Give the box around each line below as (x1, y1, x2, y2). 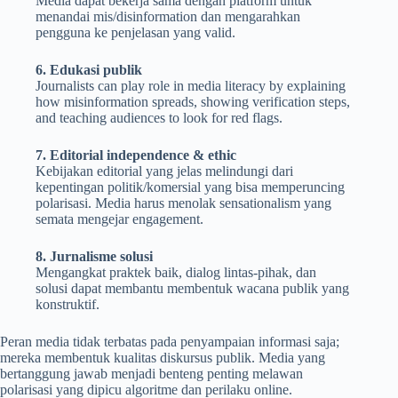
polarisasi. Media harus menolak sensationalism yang (36, 195, 331, 211)
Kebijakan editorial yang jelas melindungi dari (36, 163, 293, 179)
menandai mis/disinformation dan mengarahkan (36, 9, 300, 25)
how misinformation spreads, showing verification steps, (36, 94, 350, 110)
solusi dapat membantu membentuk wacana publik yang (36, 281, 349, 297)
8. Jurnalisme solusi (36, 249, 153, 265)
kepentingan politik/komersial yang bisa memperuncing (36, 179, 345, 195)
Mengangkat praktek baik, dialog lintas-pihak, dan (36, 265, 316, 281)
